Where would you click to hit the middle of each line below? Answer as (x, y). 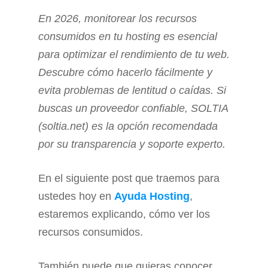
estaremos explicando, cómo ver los (124, 214)
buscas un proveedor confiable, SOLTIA (133, 108)
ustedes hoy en (76, 196)
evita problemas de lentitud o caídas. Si (132, 90)
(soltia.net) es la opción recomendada (128, 126)
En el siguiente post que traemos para (129, 178)
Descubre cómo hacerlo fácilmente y (125, 72)
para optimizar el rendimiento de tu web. (134, 54)
